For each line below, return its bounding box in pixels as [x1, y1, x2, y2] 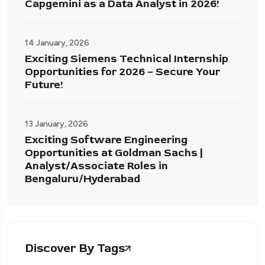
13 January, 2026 [25, 118, 88, 129]
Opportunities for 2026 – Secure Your [25, 64, 220, 79]
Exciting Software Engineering [25, 132, 188, 147]
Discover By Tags [25, 240, 125, 256]
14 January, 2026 [25, 37, 89, 48]
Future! [25, 77, 63, 92]
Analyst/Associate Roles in [25, 159, 168, 173]
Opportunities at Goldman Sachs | [25, 146, 203, 160]
